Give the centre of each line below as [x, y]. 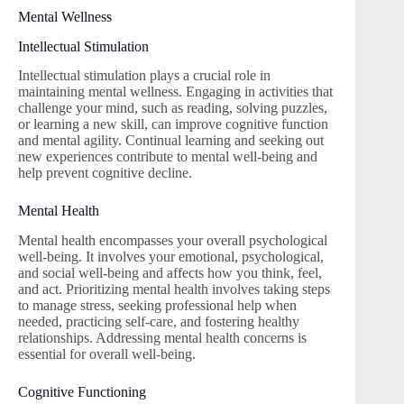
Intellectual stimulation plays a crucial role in [144, 76]
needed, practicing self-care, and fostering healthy [159, 322]
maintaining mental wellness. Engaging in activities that [175, 92]
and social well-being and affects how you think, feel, [170, 273]
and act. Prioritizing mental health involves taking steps [174, 289]
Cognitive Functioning [82, 392]
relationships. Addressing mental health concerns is [162, 338]
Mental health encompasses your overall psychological [173, 241]
